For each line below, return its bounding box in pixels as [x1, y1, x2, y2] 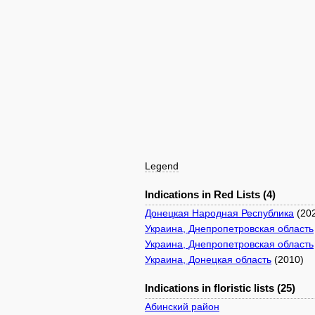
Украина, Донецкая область [145, 254, 271, 265]
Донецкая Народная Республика [145, 207, 294, 219]
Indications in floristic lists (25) [145, 282, 295, 294]
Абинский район [145, 301, 219, 312]
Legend [145, 160, 179, 172]
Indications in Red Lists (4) [145, 188, 276, 200]
